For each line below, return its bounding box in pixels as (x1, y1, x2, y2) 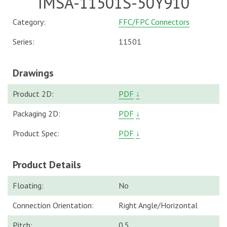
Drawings (13, 66, 54, 80)
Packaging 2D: (13, 108, 60, 119)
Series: (13, 36, 34, 47)
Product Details (13, 158, 81, 171)
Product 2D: (13, 89, 54, 99)
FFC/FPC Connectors (119, 17, 190, 27)
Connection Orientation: (13, 200, 94, 210)
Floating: (13, 180, 44, 191)
